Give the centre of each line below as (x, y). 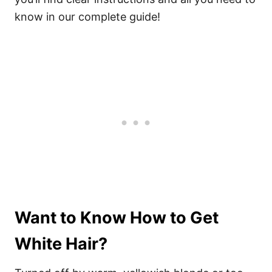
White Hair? (61, 244)
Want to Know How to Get (117, 218)
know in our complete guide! (87, 17)
